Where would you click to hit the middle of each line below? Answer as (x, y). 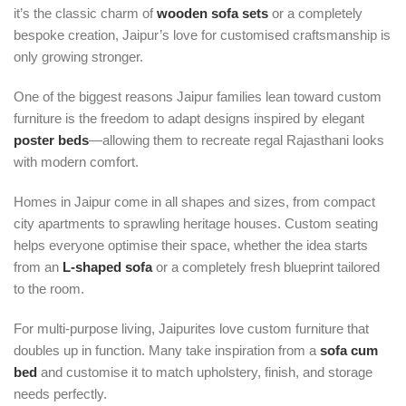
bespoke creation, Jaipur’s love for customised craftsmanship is (202, 35)
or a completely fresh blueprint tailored (266, 267)
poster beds (51, 140)
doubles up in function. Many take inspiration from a (167, 350)
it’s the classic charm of (85, 13)
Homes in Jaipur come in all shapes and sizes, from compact (194, 202)
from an (38, 267)
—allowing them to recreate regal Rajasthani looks (237, 140)
